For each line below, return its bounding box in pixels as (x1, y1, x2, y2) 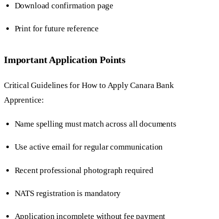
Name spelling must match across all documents (14, 119, 176, 129)
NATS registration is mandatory (14, 188, 121, 198)
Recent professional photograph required (14, 165, 153, 175)
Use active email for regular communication (14, 142, 163, 152)
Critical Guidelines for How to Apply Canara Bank (4, 81, 174, 90)
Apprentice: (4, 95, 44, 105)
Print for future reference (14, 24, 99, 34)
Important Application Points (4, 54, 126, 65)
